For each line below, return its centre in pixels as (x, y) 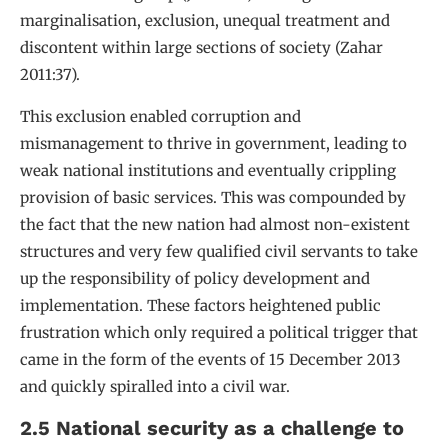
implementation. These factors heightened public (200, 305)
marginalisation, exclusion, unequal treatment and (205, 21)
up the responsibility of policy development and (195, 278)
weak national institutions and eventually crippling (208, 170)
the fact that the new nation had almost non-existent (215, 224)
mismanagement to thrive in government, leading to (213, 143)
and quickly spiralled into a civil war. (155, 386)
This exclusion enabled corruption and (160, 116)
